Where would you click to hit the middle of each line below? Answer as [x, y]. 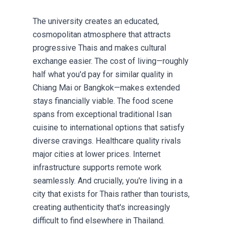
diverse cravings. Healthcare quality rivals [107, 141]
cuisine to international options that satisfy [109, 128]
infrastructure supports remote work [97, 168]
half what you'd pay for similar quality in [103, 75]
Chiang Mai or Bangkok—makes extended [106, 88]
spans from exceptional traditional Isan [102, 114]
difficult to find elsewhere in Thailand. [99, 221]
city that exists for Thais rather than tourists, [111, 194]
